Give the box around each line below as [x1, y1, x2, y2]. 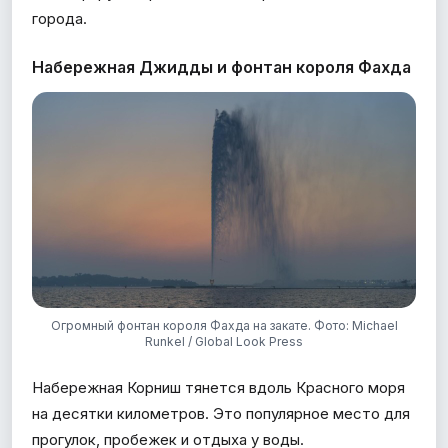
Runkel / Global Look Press [145, 333, 303, 349]
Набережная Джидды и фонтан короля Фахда [32, 56, 411, 77]
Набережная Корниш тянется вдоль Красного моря [32, 377, 405, 397]
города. [32, 8, 87, 28]
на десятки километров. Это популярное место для [32, 403, 410, 423]
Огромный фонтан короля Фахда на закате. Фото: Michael [50, 317, 398, 333]
